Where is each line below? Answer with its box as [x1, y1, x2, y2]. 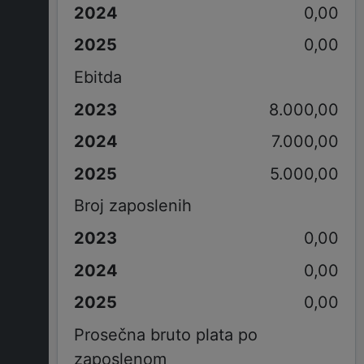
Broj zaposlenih [73, 196, 192, 216]
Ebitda [73, 67, 122, 87]
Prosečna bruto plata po [73, 324, 258, 344]
